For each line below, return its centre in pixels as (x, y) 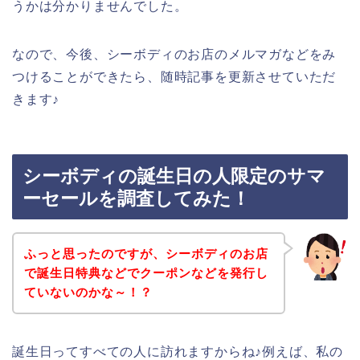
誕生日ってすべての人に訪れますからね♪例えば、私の (178, 351)
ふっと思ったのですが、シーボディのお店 (146, 253)
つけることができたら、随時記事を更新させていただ (174, 76)
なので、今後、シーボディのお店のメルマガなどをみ (174, 54)
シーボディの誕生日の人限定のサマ (174, 176)
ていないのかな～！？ (88, 292)
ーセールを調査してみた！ (136, 199)
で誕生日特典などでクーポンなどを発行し (146, 272)
